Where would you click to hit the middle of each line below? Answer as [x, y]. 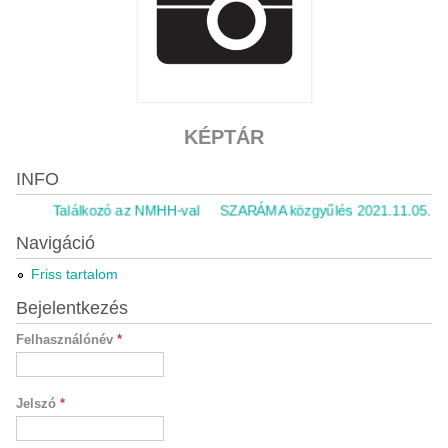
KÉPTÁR [224, 137]
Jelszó [37, 403]
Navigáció [55, 243]
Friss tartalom [74, 274]
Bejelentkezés [71, 308]
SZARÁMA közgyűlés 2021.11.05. [306, 210]
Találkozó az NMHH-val [107, 210]
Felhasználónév [66, 339]
